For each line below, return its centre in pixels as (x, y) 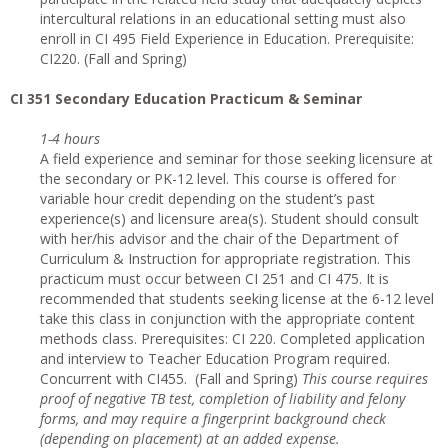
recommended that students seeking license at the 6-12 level (237, 298)
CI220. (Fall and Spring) (113, 58)
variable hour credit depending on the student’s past (207, 198)
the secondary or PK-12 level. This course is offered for (218, 178)
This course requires (365, 378)
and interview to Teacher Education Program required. (215, 358)
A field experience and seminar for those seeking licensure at (236, 158)
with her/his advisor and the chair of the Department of (219, 238)
